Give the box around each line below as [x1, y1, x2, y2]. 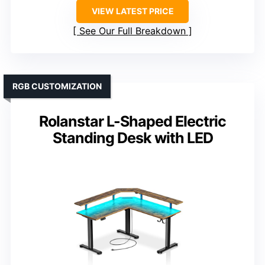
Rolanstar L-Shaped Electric [39, 112, 226, 131]
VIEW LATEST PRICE [91, 6, 174, 17]
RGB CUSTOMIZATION [12, 81, 102, 92]
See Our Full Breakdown [79, 25, 186, 37]
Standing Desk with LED [52, 129, 213, 147]
